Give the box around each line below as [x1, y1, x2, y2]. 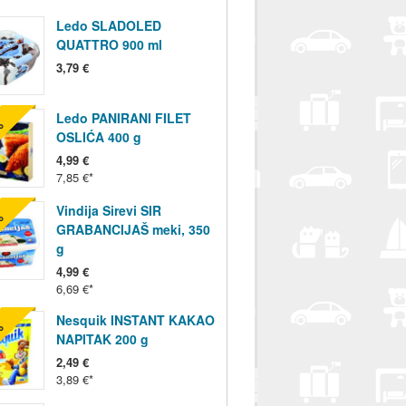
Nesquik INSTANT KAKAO [55, 311, 215, 330]
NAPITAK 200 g [55, 330, 149, 349]
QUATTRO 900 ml [55, 35, 162, 54]
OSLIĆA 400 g [55, 128, 141, 147]
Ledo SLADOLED [55, 16, 161, 35]
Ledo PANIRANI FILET [55, 109, 191, 128]
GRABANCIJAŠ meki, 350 [55, 220, 210, 239]
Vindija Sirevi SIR [55, 201, 161, 220]
